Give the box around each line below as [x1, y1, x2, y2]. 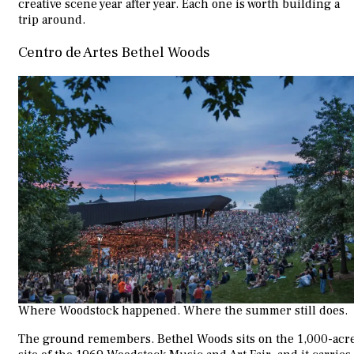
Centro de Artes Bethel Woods [18, 42, 210, 62]
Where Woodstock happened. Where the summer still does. [18, 303, 348, 319]
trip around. [18, 11, 85, 28]
